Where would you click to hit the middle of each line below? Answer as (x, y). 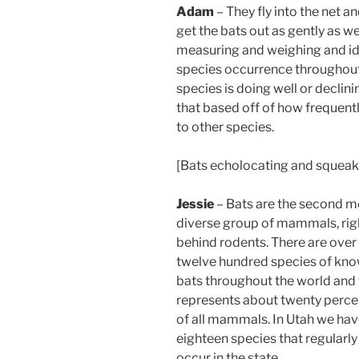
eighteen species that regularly (267, 339)
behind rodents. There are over (266, 243)
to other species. (225, 127)
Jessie (195, 204)
